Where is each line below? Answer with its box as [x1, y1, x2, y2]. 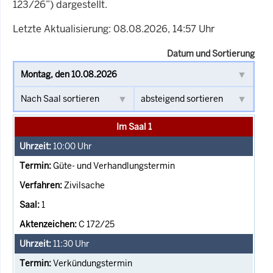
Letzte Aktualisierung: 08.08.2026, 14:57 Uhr [13, 22, 214, 35]
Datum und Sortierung [167, 48, 255, 59]
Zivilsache [64, 179, 105, 191]
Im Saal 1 [116, 121, 152, 132]
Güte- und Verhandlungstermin [53, 160, 175, 171]
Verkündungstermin [53, 257, 132, 269]
